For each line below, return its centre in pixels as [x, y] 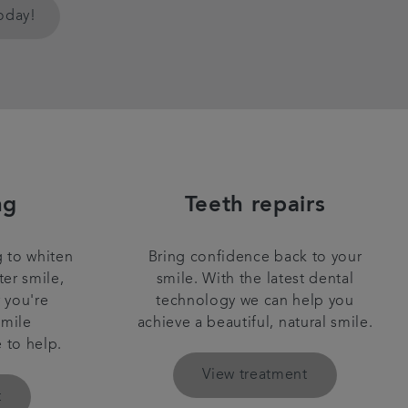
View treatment [255, 375]
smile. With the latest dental [255, 279]
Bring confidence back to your [255, 257]
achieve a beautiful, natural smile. [255, 323]
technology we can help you [255, 301]
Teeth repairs [255, 205]
